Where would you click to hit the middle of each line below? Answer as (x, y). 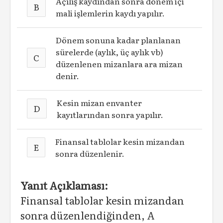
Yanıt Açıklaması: (64, 185)
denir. (68, 76)
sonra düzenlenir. (90, 153)
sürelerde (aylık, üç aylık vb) (110, 52)
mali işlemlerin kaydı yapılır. (111, 13)
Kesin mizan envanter (100, 103)
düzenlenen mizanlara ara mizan (119, 64)
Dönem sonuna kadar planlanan (118, 40)
